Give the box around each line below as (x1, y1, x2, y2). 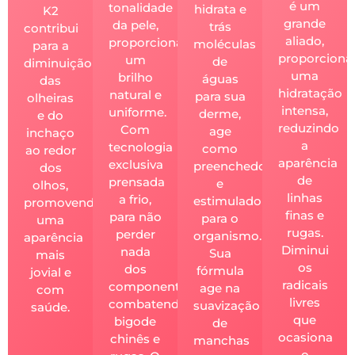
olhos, (32, 177, 68, 193)
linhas (287, 190, 323, 206)
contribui (24, 21, 78, 36)
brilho (117, 70, 153, 86)
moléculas (193, 36, 256, 52)
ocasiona (278, 330, 333, 345)
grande (284, 16, 326, 32)
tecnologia (109, 139, 173, 155)
